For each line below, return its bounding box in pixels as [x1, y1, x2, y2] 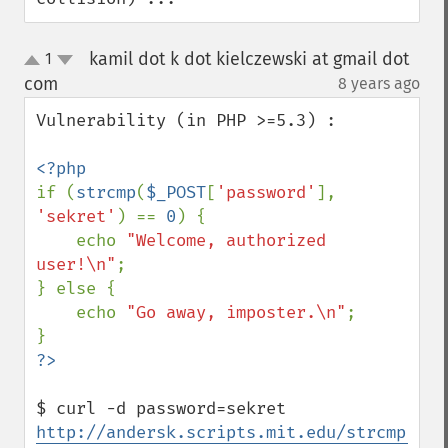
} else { [36, 278, 116, 299]
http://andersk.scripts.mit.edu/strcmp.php [36, 422, 446, 443]
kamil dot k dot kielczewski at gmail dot [88, 48, 409, 70]
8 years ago [338, 74, 420, 93]
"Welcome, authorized [126, 230, 326, 251]
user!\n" [36, 254, 116, 275]
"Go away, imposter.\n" [126, 302, 346, 323]
